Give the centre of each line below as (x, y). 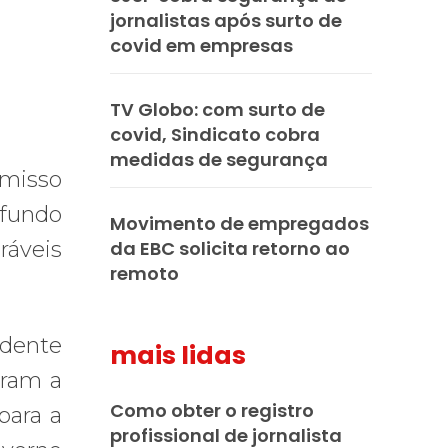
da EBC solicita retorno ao (230, 248)
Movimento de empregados (239, 223)
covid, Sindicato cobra (215, 134)
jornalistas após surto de (226, 20)
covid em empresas (201, 45)
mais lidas (178, 355)
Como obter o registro (212, 410)
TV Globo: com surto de (217, 109)
